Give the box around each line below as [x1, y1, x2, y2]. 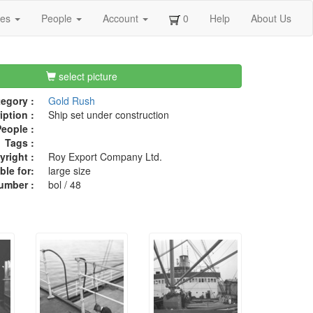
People [41, 11, 75, 25]
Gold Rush [48, 94, 95, 108]
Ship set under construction [48, 108, 169, 122]
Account [103, 11, 141, 25]
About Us [251, 11, 291, 25]
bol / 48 [48, 177, 81, 192]
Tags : [4, 136, 34, 150]
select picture [56, 69, 118, 84]
